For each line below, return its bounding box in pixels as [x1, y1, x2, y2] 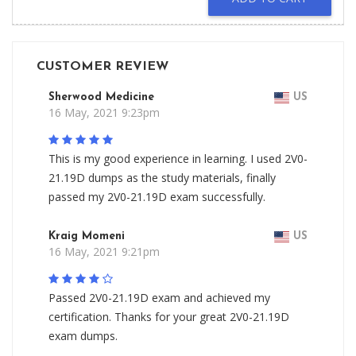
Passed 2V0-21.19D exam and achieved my [48, 290, 270, 305]
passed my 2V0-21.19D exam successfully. [48, 189, 265, 204]
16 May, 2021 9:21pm [48, 244, 160, 259]
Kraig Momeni [48, 230, 125, 242]
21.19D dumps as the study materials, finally [48, 170, 276, 185]
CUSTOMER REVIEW [37, 60, 168, 73]
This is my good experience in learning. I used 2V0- [48, 151, 308, 166]
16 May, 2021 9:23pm [48, 105, 160, 120]
